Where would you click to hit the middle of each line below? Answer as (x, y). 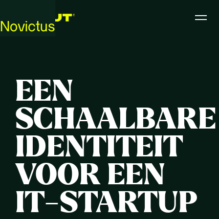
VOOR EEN (90, 175)
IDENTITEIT (99, 148)
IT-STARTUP (107, 203)
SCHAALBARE (116, 120)
